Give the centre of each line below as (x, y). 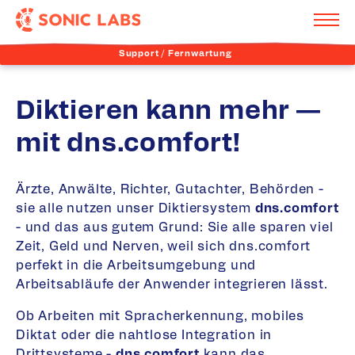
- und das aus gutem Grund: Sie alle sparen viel (175, 227)
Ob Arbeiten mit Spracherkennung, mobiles (160, 317)
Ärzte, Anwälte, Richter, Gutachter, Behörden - (170, 189)
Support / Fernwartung (175, 53)
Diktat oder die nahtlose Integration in (144, 336)
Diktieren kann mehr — (168, 111)
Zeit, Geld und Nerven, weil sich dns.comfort (164, 246)
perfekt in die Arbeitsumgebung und (136, 265)
